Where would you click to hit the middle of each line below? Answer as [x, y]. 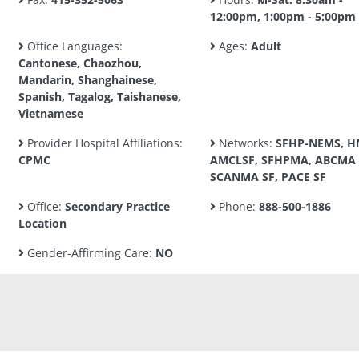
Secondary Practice [117, 206]
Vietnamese [51, 113]
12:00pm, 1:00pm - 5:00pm [282, 16]
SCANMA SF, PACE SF [268, 177]
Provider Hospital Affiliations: [103, 143]
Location [42, 223]
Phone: [237, 206]
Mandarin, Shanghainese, [88, 80]
